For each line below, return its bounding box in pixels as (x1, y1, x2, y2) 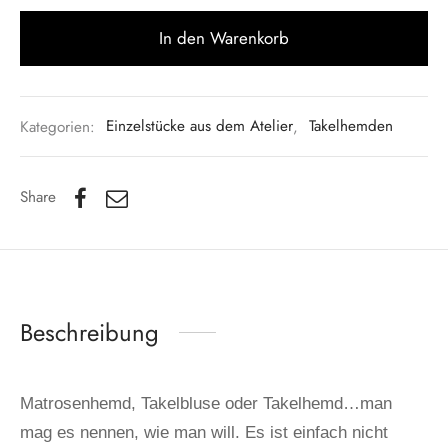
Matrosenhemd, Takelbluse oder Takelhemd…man (20, 393, 392, 413)
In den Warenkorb (159, 25, 289, 50)
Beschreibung (20, 314, 159, 350)
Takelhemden (309, 115, 393, 138)
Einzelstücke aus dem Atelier (106, 115, 293, 138)
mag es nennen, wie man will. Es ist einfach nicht (20, 422, 388, 442)
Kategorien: (20, 115, 100, 138)
